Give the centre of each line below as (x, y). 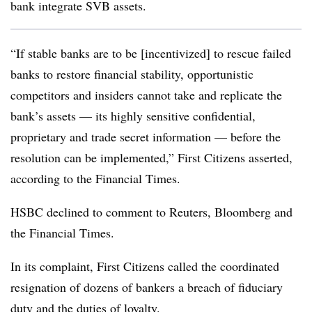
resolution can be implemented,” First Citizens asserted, (151, 157)
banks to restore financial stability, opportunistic (132, 74)
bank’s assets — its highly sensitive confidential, (133, 116)
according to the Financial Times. (95, 178)
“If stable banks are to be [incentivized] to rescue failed (151, 53)
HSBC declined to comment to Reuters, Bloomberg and (151, 212)
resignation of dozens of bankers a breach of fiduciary (147, 287)
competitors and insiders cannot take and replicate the (146, 95)
